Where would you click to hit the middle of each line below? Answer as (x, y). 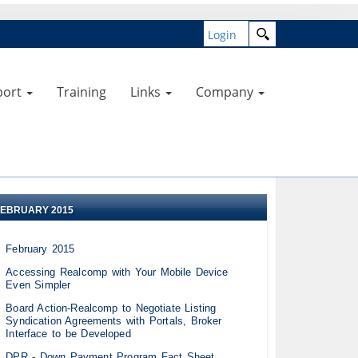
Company (225, 92)
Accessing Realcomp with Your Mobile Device (117, 272)
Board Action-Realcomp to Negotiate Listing (111, 308)
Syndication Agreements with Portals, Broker (114, 321)
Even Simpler (38, 285)
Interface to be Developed (68, 334)
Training (82, 92)
